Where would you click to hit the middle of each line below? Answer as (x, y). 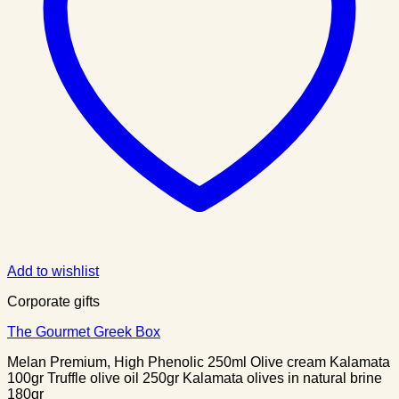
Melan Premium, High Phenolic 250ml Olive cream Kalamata (199, 362)
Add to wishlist (53, 271)
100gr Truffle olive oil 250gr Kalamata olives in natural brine (195, 378)
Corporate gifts (53, 301)
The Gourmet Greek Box (84, 331)
